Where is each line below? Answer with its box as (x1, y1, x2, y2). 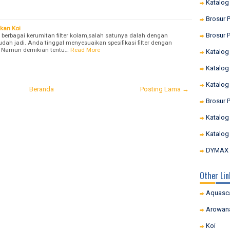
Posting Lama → (140, 85, 189, 93)
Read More (70, 46, 100, 53)
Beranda (29, 85, 54, 93)
